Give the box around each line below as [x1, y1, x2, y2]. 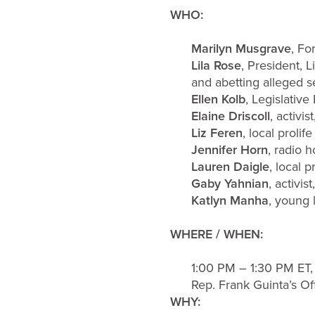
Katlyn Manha [191, 191, 269, 209]
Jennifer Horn [191, 141, 268, 158]
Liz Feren [191, 124, 243, 141]
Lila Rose [191, 56, 241, 74]
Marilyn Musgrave [191, 39, 291, 57]
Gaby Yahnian [191, 174, 269, 192]
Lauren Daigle [191, 157, 269, 175]
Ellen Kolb [191, 90, 245, 108]
